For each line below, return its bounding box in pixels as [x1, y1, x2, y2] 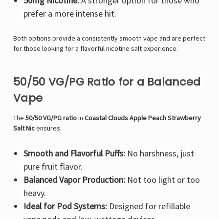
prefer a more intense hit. [23, 8, 116, 20]
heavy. [23, 187, 46, 199]
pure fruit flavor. [23, 161, 83, 173]
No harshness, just [125, 148, 194, 159]
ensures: [35, 124, 62, 133]
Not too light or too [125, 174, 200, 186]
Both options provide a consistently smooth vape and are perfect [13, 34, 205, 43]
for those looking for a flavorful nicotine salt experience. [13, 44, 178, 53]
